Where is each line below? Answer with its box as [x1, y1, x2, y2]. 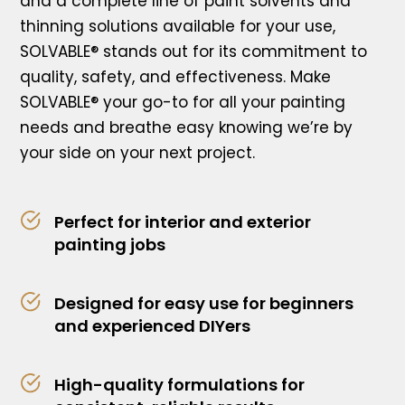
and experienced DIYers [53, 315, 250, 337]
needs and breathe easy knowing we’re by [20, 117, 353, 138]
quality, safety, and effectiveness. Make [20, 66, 332, 88]
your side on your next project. [20, 142, 256, 164]
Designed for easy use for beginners [53, 292, 353, 315]
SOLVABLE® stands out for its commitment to [20, 41, 368, 62]
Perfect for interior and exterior [53, 211, 311, 233]
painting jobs [53, 233, 165, 256]
